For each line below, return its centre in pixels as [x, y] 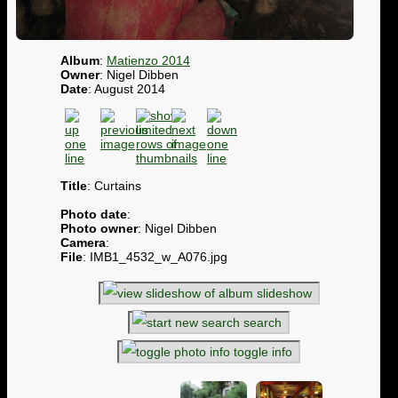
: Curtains [114, 185]
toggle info [263, 352]
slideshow [284, 294]
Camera [83, 242]
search [263, 323]
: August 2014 [127, 88]
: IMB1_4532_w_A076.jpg [155, 256]
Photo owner [99, 228]
